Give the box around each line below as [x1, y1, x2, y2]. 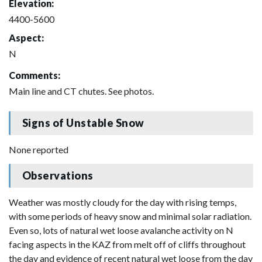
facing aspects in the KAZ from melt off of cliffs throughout [9, 238, 246, 250]
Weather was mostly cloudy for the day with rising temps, [9, 196, 236, 208]
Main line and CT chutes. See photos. [9, 85, 154, 96]
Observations [22, 169, 94, 182]
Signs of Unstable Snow [22, 116, 144, 130]
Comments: [9, 69, 60, 81]
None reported [9, 143, 68, 155]
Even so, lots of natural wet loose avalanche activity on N [9, 224, 233, 236]
